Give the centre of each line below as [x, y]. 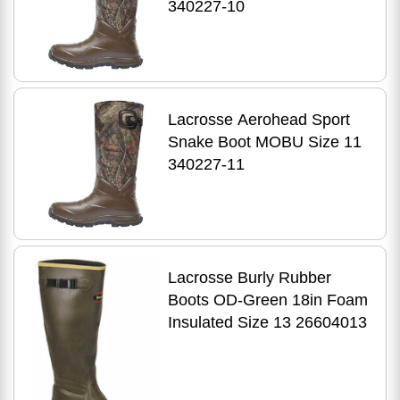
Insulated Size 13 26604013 [267, 323]
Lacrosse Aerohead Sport [258, 120]
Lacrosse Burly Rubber [249, 278]
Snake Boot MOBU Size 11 [264, 142]
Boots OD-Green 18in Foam [267, 300]
